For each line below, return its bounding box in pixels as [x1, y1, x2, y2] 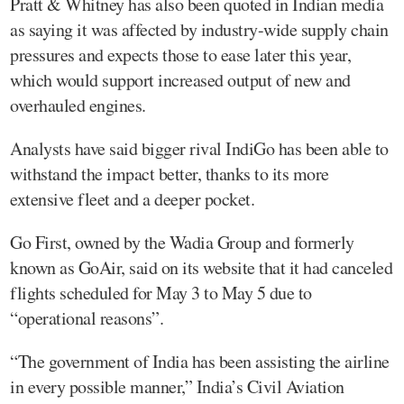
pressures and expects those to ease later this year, [10, 41, 351, 67]
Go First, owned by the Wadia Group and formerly [10, 229, 354, 254]
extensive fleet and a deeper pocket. [10, 186, 254, 211]
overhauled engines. [10, 92, 146, 117]
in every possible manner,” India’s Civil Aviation [10, 373, 344, 399]
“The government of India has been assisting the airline [10, 348, 390, 373]
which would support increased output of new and [10, 67, 351, 92]
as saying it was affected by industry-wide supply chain [10, 16, 389, 41]
